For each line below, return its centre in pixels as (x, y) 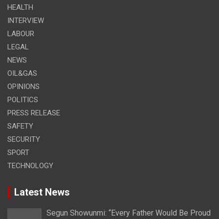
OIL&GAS (22, 73)
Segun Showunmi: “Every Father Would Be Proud (129, 213)
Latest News (42, 192)
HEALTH (20, 7)
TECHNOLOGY (30, 165)
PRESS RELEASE (34, 113)
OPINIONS (23, 86)
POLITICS (23, 99)
